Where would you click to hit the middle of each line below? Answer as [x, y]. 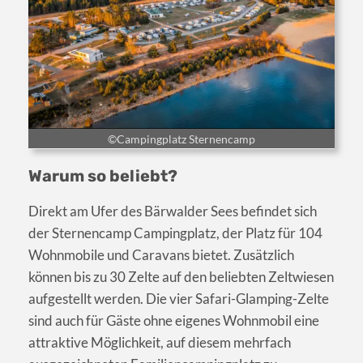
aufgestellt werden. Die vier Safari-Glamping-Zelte [179, 299]
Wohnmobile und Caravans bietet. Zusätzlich [161, 255]
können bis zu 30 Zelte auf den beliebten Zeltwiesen [181, 277]
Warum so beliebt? [103, 176]
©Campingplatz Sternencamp [181, 139]
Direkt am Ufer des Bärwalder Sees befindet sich [173, 211]
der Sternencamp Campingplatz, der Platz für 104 [175, 233]
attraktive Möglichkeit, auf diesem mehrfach [160, 343]
